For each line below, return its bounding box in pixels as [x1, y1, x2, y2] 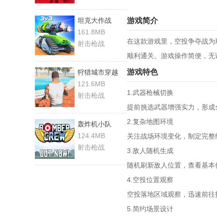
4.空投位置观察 [127, 176, 173, 184]
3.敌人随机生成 [127, 147, 173, 155]
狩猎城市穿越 [77, 68, 118, 76]
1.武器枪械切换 [127, 89, 173, 97]
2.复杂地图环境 [127, 118, 173, 126]
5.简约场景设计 [127, 205, 173, 213]
